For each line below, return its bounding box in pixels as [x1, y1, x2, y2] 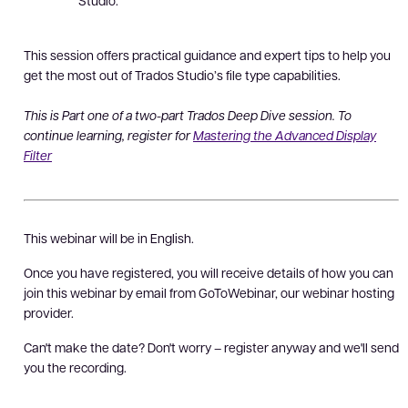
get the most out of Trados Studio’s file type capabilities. [24, 66, 341, 83]
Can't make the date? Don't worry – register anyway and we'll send [24, 339, 399, 355]
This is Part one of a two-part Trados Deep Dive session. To [24, 107, 352, 123]
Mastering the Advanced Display [193, 127, 376, 143]
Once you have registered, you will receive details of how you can [24, 264, 393, 280]
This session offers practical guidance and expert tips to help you [24, 46, 391, 63]
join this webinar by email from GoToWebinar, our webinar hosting [24, 284, 394, 301]
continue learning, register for [24, 127, 193, 143]
